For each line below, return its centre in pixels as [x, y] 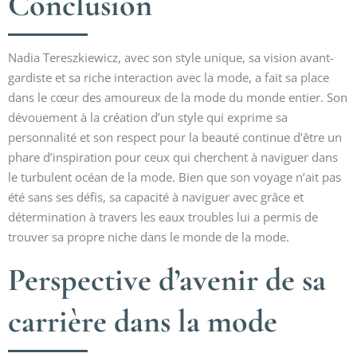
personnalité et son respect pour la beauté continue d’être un [175, 137]
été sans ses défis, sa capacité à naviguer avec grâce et [156, 197]
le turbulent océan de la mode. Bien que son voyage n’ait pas [175, 177]
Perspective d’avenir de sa [167, 280]
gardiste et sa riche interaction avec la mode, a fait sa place [169, 77]
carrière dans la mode [143, 321]
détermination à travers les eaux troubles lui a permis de [163, 217]
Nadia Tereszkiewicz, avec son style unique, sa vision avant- [171, 57]
